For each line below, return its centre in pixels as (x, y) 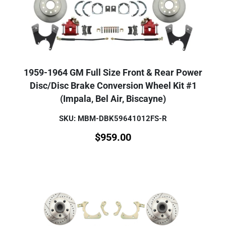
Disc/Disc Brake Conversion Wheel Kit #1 (113, 86)
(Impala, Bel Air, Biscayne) (113, 99)
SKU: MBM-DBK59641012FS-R (113, 118)
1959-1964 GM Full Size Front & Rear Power (113, 72)
